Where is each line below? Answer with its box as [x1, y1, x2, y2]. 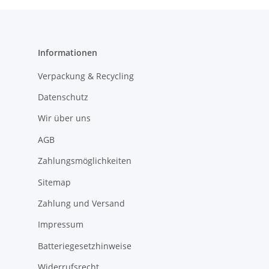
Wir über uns [38, 112, 91, 124]
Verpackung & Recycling [38, 70, 134, 82]
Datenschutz [38, 91, 88, 103]
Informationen [38, 47, 97, 59]
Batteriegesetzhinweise [38, 240, 131, 252]
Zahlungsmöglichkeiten [38, 155, 131, 167]
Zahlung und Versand [38, 197, 125, 209]
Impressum [38, 219, 83, 231]
